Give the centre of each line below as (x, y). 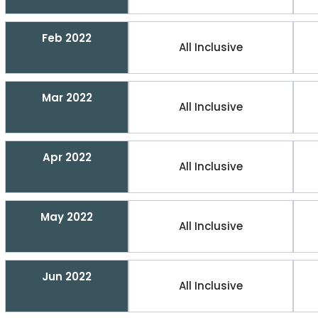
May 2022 (67, 217)
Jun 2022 (67, 276)
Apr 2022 (67, 157)
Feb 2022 (67, 38)
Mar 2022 (67, 98)
